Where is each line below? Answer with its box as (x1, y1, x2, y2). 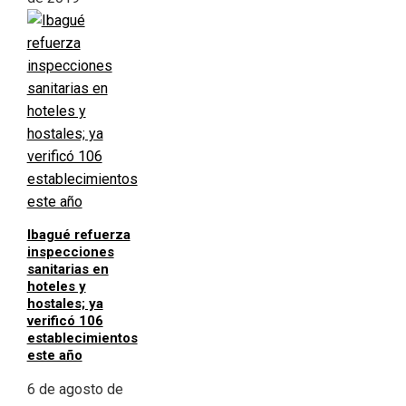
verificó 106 (26, 313, 103, 330)
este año (26, 347, 82, 364)
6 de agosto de (26, 381, 123, 399)
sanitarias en (26, 261, 109, 278)
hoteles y (26, 278, 86, 295)
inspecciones (26, 244, 114, 261)
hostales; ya (26, 295, 103, 313)
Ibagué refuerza (26, 227, 130, 244)
